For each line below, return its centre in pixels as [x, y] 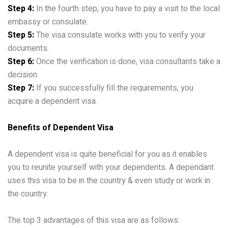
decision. [23, 75]
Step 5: [21, 35]
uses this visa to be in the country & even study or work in [109, 180]
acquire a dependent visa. [52, 101]
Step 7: [21, 88]
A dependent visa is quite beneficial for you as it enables [107, 154]
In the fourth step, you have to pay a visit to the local [127, 8]
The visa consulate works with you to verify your [120, 35]
